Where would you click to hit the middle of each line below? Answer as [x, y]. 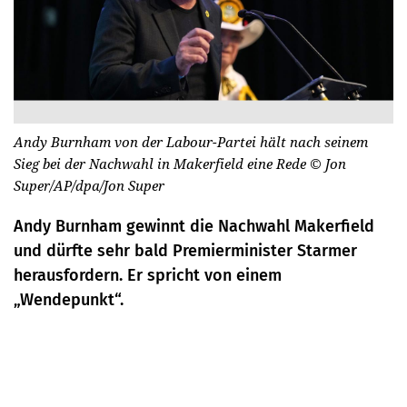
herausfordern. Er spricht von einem [148, 275]
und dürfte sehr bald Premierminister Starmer [185, 250]
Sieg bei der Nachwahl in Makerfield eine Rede [162, 163]
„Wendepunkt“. [69, 299]
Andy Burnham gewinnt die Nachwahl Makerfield [194, 226]
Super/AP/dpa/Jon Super [89, 185]
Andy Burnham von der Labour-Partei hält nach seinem [191, 141]
